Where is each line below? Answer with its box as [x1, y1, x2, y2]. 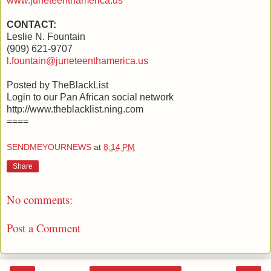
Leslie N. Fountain [7, 31, 85, 42]
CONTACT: [7, 19, 56, 30]
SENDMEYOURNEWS [7, 142, 91, 152]
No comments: [7, 192, 73, 207]
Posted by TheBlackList [7, 79, 108, 90]
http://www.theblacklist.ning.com [7, 103, 143, 114]
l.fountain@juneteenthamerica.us [7, 55, 148, 66]
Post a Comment [7, 220, 80, 235]
